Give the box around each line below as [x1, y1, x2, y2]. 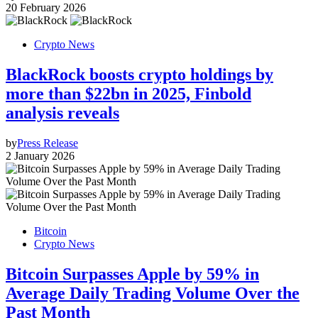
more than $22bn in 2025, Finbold [6, 84, 251, 104]
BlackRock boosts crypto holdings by [6, 65, 273, 84]
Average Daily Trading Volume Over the [6, 283, 300, 302]
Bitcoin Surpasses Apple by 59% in [6, 264, 259, 283]
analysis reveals [6, 104, 119, 123]
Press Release [17, 136, 78, 149]
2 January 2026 [6, 149, 75, 162]
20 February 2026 [6, 1, 86, 14]
